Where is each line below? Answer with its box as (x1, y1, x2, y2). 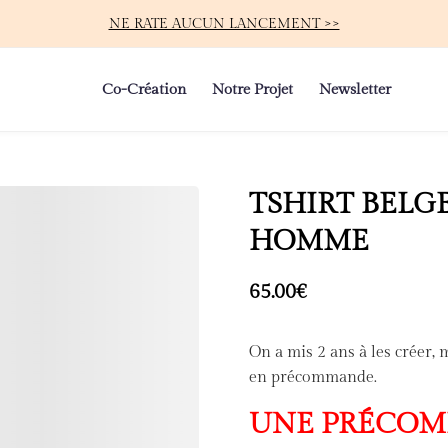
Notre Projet (212, 80, 293, 98)
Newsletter (318, 80, 391, 98)
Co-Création (102, 80, 187, 98)
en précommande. (249, 367, 377, 387)
